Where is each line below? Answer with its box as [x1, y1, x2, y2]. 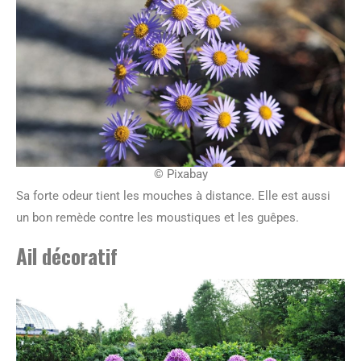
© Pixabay [153, 167, 208, 182]
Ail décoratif [16, 241, 118, 272]
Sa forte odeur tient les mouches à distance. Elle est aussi [16, 189, 330, 204]
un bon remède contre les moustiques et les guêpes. [16, 210, 299, 226]
